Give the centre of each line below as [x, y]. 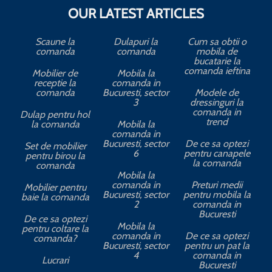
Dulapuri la [136, 42]
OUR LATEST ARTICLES [136, 14]
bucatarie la [217, 61]
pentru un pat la [217, 246]
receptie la [55, 83]
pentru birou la [55, 156]
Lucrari [55, 260]
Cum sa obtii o [217, 42]
